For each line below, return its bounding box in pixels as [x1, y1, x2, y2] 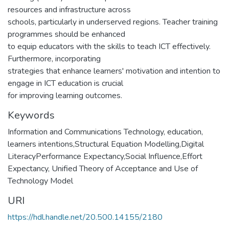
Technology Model [8, 175, 73, 187]
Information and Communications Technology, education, [8, 126, 203, 138]
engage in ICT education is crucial [8, 78, 123, 89]
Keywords [8, 108, 55, 122]
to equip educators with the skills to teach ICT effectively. [8, 41, 211, 52]
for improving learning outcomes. [8, 90, 122, 101]
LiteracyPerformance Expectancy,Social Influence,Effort [8, 151, 202, 162]
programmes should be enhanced [8, 29, 125, 40]
